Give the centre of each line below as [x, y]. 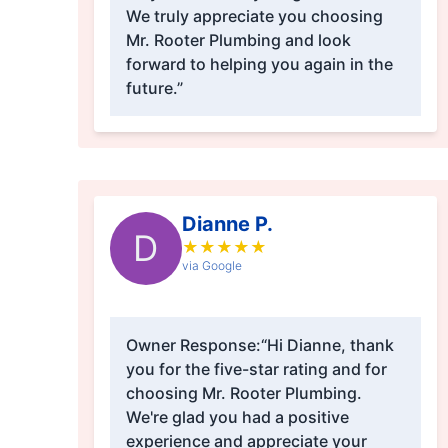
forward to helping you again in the [259, 64]
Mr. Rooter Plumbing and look [238, 40]
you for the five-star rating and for [256, 369]
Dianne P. [227, 224]
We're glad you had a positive [237, 417]
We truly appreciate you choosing [254, 16]
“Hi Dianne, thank [327, 345]
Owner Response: [193, 345]
